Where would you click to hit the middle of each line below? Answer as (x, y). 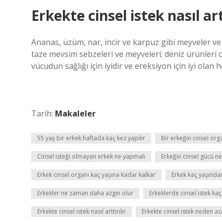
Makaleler (75, 113)
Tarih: (43, 113)
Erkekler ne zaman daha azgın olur (85, 193)
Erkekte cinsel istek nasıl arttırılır (82, 211)
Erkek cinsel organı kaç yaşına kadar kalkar (96, 175)
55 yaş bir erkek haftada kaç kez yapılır (91, 138)
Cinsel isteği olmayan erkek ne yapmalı (91, 156)
